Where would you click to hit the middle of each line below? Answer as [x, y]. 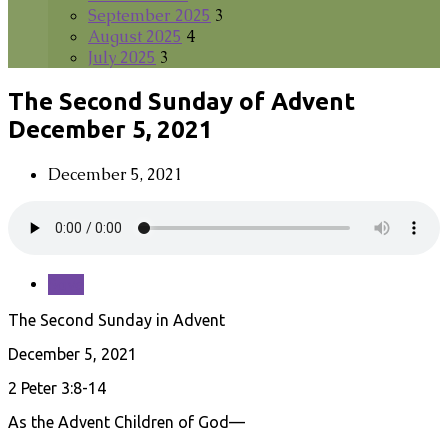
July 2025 [122, 57]
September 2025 [149, 15]
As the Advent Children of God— [126, 421]
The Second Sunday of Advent [181, 101]
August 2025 [135, 36]
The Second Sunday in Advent [116, 319]
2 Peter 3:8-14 [57, 387]
